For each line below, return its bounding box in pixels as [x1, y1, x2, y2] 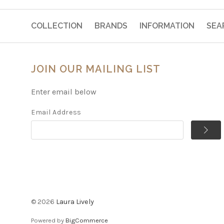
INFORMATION [139, 20, 194, 30]
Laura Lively [56, 197, 94, 206]
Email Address [31, 107, 82, 116]
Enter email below [31, 86, 96, 96]
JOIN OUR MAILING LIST [31, 62, 160, 75]
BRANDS [94, 20, 127, 30]
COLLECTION [31, 20, 82, 30]
